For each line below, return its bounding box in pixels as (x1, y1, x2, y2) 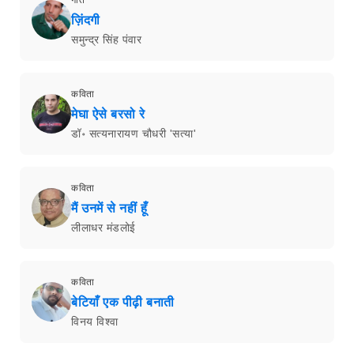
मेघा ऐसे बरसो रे (71, 107, 145, 121)
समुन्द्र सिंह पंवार (71, 32, 141, 46)
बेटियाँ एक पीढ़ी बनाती (71, 295, 175, 309)
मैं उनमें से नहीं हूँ (71, 201, 147, 215)
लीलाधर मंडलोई (71, 220, 136, 234)
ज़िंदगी (71, 13, 100, 27)
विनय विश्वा (71, 314, 119, 328)
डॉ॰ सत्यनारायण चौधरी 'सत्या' (71, 126, 196, 140)
